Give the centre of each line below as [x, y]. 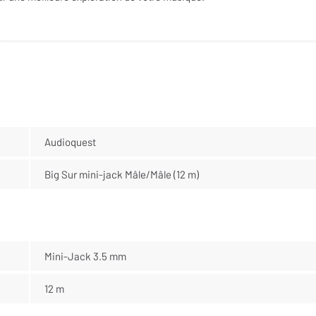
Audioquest [70, 141]
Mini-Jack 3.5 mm [85, 256]
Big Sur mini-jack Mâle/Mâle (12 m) [121, 174]
